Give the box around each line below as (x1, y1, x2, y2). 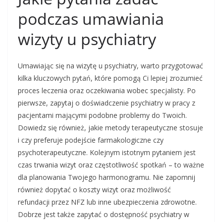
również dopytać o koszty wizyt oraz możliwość (18, 185, 171, 194)
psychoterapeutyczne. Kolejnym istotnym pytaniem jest (18, 148, 196, 157)
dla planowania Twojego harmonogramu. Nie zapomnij (18, 172, 195, 182)
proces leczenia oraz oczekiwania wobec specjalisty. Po (18, 86, 196, 95)
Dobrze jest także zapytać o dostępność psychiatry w (18, 210, 189, 219)
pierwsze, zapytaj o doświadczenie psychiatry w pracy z (18, 98, 195, 108)
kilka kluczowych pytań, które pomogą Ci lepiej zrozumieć (18, 73, 203, 83)
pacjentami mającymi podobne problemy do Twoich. (18, 111, 187, 120)
